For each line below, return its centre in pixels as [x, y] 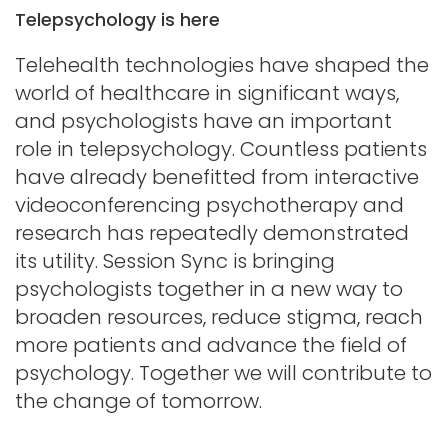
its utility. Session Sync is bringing [175, 260]
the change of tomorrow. [138, 400]
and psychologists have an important [203, 120]
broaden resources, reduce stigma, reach [219, 316]
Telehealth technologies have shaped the [222, 64]
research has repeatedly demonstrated [212, 232]
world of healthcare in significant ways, [207, 92]
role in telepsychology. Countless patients [221, 148]
